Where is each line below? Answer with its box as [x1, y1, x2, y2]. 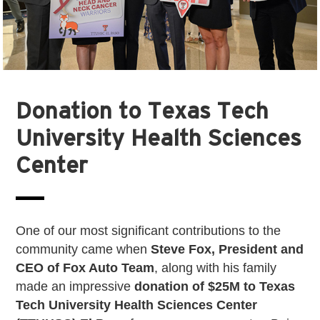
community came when [16, 241, 151, 256]
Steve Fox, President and [151, 241, 304, 256]
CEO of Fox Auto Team [16, 260, 155, 275]
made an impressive [16, 279, 135, 294]
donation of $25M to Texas [134, 279, 296, 294]
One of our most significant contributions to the [16, 223, 281, 238]
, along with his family [154, 260, 277, 275]
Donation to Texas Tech [16, 97, 269, 123]
